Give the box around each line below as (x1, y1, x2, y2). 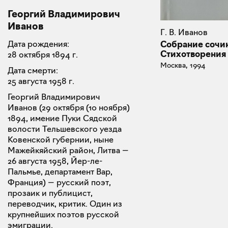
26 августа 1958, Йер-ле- (8, 156, 102, 166)
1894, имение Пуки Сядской (8, 113, 117, 123)
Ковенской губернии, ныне (8, 134, 113, 145)
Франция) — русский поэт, (8, 177, 111, 187)
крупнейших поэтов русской (8, 209, 119, 219)
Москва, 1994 (160, 60, 205, 70)
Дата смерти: (8, 65, 58, 75)
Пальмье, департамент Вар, (8, 166, 112, 177)
